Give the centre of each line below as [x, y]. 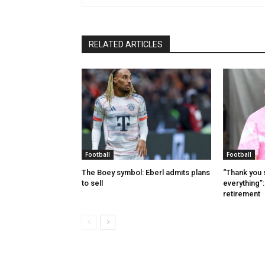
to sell [92, 183]
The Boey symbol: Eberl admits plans [146, 172]
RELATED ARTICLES [126, 45]
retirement [241, 193]
